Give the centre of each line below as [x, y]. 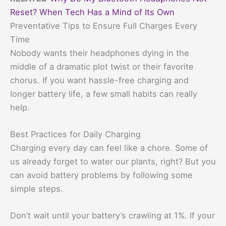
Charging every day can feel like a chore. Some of [109, 148]
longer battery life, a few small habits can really [104, 94]
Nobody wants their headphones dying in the [100, 53]
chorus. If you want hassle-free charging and [99, 80]
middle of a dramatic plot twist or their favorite [102, 66]
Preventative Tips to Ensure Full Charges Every [104, 25]
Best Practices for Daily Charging [75, 134]
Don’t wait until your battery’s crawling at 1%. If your [112, 216]
